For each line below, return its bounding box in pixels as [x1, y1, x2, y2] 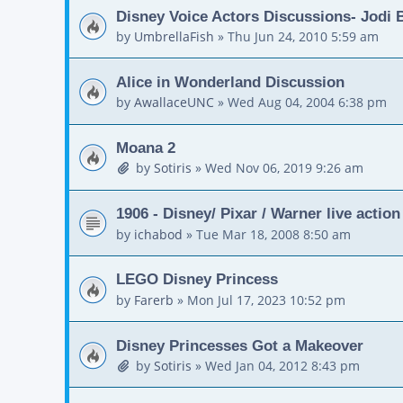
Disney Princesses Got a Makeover [116, 336, 363, 354]
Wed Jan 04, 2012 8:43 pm [204, 356, 360, 374]
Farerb [134, 291, 174, 309]
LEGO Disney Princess [116, 270, 278, 289]
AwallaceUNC [134, 94, 214, 112]
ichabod [134, 225, 183, 243]
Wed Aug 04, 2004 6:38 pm [228, 94, 387, 112]
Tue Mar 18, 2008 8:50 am [196, 225, 351, 243]
